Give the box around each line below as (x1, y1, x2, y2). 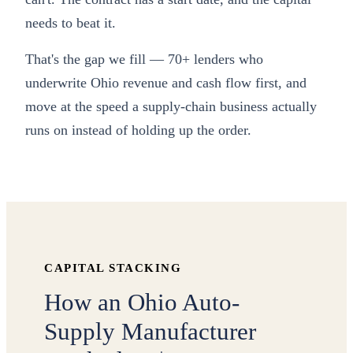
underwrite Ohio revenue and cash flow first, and (25, 75, 307, 91)
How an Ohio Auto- (44, 288, 240, 316)
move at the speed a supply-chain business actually (25, 98, 317, 114)
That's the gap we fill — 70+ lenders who (25, 51, 263, 67)
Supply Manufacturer (44, 318, 256, 345)
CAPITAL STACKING (44, 262, 181, 274)
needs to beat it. (25, 15, 116, 31)
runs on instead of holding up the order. (25, 122, 251, 138)
